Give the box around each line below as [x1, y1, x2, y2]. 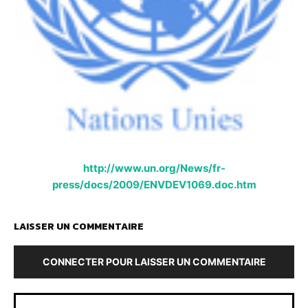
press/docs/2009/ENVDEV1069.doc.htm [52, 177, 256, 191]
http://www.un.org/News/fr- [82, 161, 225, 175]
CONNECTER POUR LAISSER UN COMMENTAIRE [42, 255, 266, 267]
